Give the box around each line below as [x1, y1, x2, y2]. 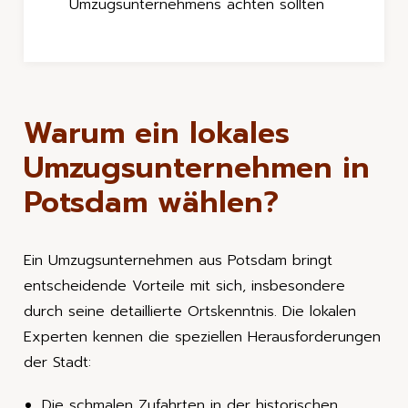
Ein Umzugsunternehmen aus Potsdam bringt [24, 250, 332, 272]
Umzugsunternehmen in [24, 146, 370, 191]
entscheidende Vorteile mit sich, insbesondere [24, 275, 345, 298]
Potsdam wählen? [24, 180, 279, 226]
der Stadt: [24, 352, 91, 374]
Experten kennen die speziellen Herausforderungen [24, 326, 381, 349]
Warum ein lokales [24, 111, 290, 157]
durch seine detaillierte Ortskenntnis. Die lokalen [24, 301, 356, 323]
